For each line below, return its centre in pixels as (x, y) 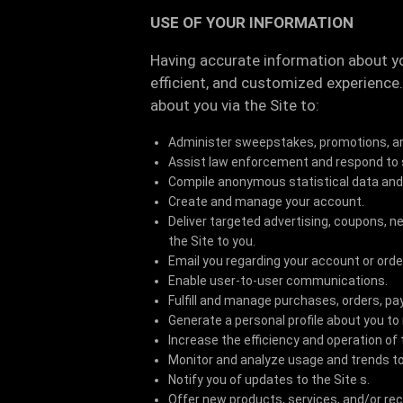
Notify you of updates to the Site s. (269, 380)
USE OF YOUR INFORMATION (252, 22)
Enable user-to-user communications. (278, 281)
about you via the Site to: (235, 105)
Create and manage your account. (266, 201)
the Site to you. (212, 241)
